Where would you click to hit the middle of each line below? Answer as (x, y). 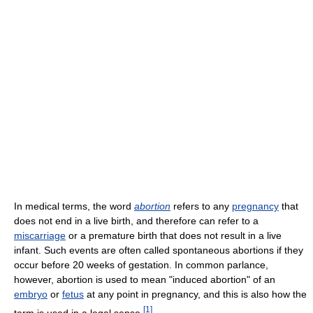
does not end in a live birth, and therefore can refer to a (136, 221)
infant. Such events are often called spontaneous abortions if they (159, 250)
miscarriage (40, 235)
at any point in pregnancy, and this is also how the (195, 294)
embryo (31, 294)
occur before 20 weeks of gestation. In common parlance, (141, 265)
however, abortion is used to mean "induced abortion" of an (145, 279)
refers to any (201, 206)
